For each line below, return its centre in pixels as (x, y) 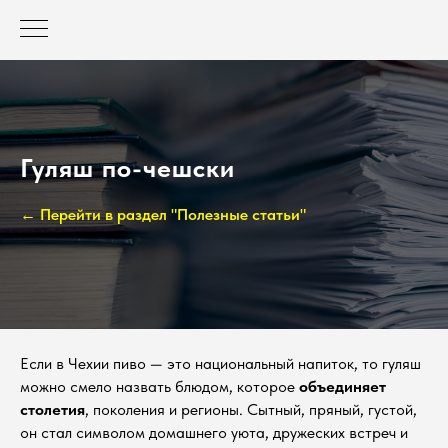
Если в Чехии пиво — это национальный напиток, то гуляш (220, 363)
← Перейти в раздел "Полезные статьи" (163, 214)
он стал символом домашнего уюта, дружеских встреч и (214, 432)
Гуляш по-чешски (127, 167)
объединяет (342, 386)
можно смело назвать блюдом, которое (159, 386)
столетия (52, 409)
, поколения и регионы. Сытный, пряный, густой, (251, 409)
